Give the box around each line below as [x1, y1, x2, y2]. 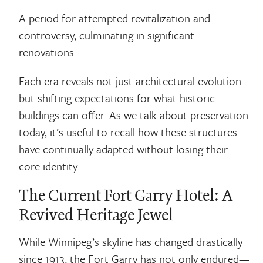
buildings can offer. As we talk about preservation [19, 107, 249, 123]
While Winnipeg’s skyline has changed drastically [19, 234, 243, 250]
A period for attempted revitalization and [19, 10, 211, 26]
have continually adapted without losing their [19, 141, 228, 157]
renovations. [19, 44, 77, 60]
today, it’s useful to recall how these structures [19, 124, 238, 140]
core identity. [19, 158, 80, 174]
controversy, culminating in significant [19, 27, 195, 43]
